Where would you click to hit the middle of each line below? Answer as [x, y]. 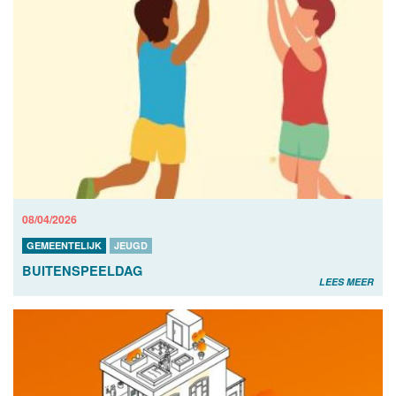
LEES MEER [346, 282]
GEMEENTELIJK [64, 246]
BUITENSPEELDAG [82, 271]
